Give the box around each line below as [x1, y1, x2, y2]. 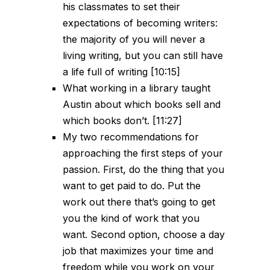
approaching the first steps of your [63, 147, 223, 160]
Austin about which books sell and [63, 98, 221, 111]
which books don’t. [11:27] [63, 115, 182, 127]
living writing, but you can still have [63, 49, 223, 62]
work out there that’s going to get [63, 196, 215, 209]
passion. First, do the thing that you [63, 163, 224, 176]
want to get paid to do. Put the [63, 180, 201, 192]
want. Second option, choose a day [63, 228, 225, 241]
